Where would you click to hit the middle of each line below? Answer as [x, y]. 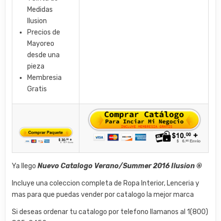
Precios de [44, 32]
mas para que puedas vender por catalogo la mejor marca [103, 194]
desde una [44, 55]
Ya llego [25, 166]
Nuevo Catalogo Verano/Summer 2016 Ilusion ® [120, 166]
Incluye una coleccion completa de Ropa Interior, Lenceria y [106, 183]
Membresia [45, 77]
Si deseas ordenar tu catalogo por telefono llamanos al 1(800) [110, 212]
